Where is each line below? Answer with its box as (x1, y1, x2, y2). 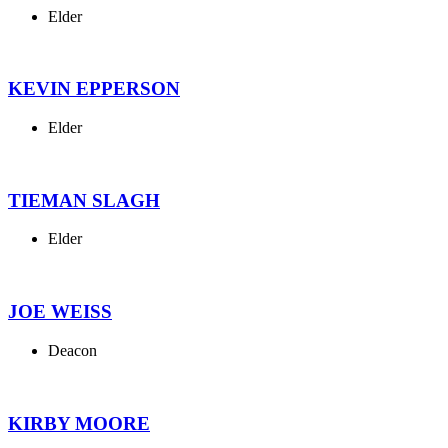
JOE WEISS (8, 301, 112, 323)
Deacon (48, 341, 97, 359)
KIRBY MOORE (8, 412, 150, 434)
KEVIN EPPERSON (8, 78, 180, 100)
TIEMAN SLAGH (8, 189, 160, 211)
